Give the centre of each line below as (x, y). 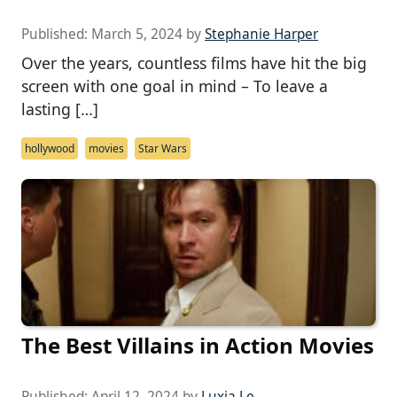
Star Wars (163, 148)
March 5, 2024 (137, 34)
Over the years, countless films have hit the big (194, 62)
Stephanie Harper (261, 34)
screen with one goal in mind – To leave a (175, 86)
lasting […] (60, 109)
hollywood (50, 148)
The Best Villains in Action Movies (198, 346)
